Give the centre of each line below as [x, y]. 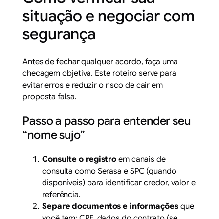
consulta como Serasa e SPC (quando [109, 171]
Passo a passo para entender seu [107, 121]
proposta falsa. [50, 97]
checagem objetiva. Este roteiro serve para [99, 73]
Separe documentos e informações [110, 207]
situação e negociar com [109, 16]
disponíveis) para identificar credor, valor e [119, 183]
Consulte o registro [79, 160]
